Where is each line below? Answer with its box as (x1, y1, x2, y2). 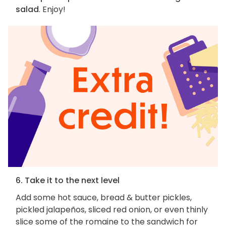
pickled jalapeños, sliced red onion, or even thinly (16, 203, 208, 215)
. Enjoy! (39, 4, 66, 16)
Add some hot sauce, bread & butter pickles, (16, 191, 192, 203)
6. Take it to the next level (16, 174, 120, 186)
